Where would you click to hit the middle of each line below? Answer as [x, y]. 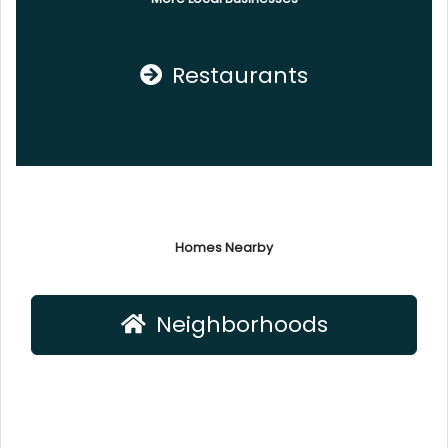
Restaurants [240, 76]
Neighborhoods [241, 325]
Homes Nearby [224, 248]
